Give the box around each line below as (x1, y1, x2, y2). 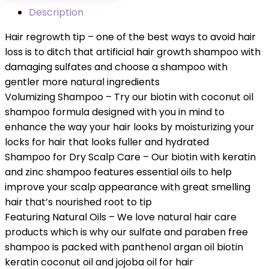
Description (29, 5, 83, 19)
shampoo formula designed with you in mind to (5, 105, 225, 119)
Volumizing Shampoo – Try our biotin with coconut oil (5, 90, 253, 104)
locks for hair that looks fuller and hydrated (5, 135, 209, 149)
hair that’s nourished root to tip (5, 195, 152, 209)
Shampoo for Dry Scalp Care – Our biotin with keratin (5, 150, 256, 164)
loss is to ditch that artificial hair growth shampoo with (5, 45, 261, 59)
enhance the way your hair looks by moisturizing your (5, 120, 255, 134)
